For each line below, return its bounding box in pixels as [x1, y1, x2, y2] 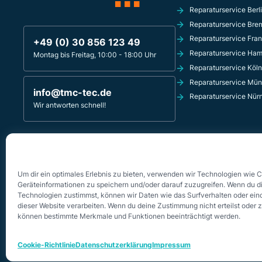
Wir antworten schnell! [33, 100, 106, 109]
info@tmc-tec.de [33, 86, 112, 98]
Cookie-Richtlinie [18, 240, 75, 249]
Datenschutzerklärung [75, 240, 152, 249]
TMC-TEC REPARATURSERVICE [23, 140, 129, 149]
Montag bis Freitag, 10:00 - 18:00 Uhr [33, 50, 156, 59]
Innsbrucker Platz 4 [23, 149, 87, 158]
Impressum [152, 240, 191, 249]
